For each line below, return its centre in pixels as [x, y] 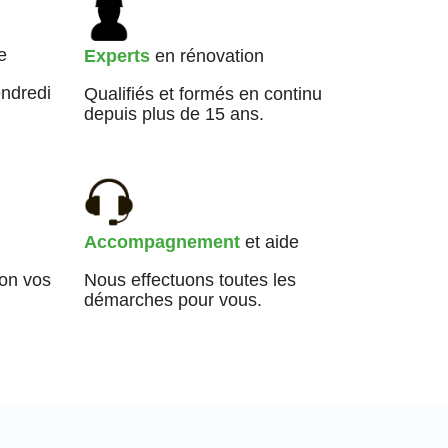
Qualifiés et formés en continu [202, 93]
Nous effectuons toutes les [189, 279]
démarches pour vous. [172, 299]
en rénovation [206, 55]
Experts [116, 55]
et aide [269, 241]
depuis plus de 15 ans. [173, 113]
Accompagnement [161, 241]
